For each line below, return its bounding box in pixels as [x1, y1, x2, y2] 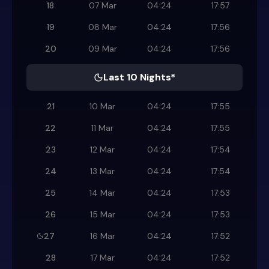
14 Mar [89, 187, 115, 199]
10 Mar [89, 101, 115, 112]
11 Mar [91, 122, 113, 134]
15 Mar [89, 209, 115, 220]
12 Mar [90, 144, 115, 156]
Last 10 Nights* [103, 71, 175, 84]
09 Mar [88, 43, 117, 55]
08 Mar [88, 22, 117, 33]
